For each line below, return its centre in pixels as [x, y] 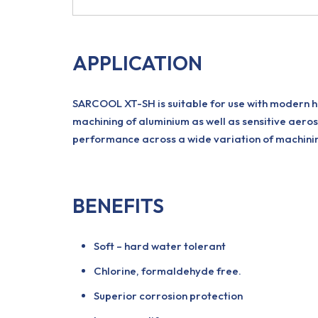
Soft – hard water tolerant [160, 246]
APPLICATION [137, 63]
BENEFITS [118, 205]
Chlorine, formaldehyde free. [168, 271]
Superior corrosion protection [168, 296]
